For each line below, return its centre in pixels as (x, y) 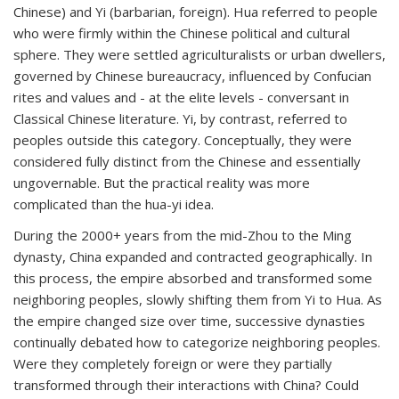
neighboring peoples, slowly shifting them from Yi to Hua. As (198, 299)
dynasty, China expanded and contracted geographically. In (193, 256)
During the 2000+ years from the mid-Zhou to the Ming (183, 235)
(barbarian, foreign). (170, 12)
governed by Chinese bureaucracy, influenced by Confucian (192, 76)
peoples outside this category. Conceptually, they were (183, 140)
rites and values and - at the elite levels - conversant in (181, 97)
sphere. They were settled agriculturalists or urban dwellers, (199, 54)
